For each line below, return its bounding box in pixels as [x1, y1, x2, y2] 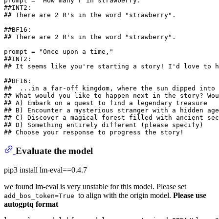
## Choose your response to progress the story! [4, 128, 184, 136]
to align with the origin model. [78, 191, 173, 199]
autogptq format [4, 199, 58, 208]
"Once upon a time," [39, 47, 113, 55]
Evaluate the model [15, 146, 93, 156]
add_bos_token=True [4, 192, 78, 199]
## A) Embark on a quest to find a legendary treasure [4, 99, 207, 107]
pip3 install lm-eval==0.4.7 [4, 165, 87, 174]
